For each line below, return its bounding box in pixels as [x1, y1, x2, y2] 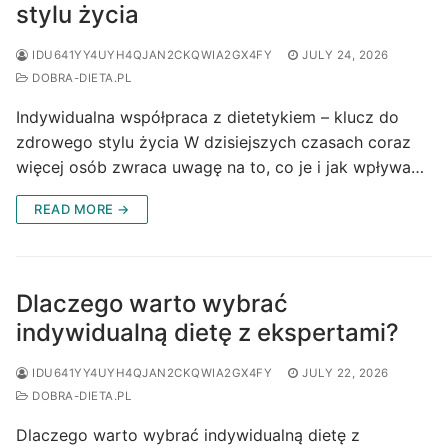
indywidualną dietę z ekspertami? [16, 317, 399, 347]
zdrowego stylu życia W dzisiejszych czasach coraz [16, 131, 411, 152]
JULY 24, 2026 [302, 47, 389, 62]
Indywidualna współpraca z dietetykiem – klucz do [16, 106, 399, 127]
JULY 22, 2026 [302, 365, 389, 380]
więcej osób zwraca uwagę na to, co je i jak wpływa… [16, 156, 424, 177]
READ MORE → [34, 200, 130, 217]
